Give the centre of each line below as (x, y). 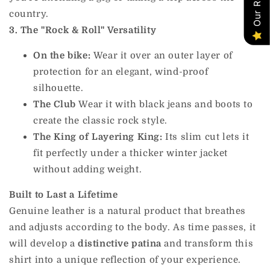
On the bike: (62, 56)
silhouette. (58, 88)
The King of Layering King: (98, 137)
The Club (55, 105)
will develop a (43, 244)
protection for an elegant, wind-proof (121, 72)
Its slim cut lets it (206, 137)
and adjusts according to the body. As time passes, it (133, 228)
